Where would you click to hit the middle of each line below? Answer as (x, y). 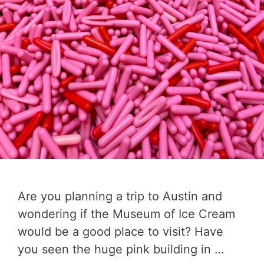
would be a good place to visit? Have (121, 232)
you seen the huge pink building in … (121, 250)
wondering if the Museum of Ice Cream (126, 214)
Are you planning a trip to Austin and (120, 197)
